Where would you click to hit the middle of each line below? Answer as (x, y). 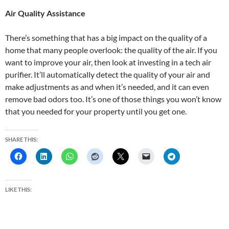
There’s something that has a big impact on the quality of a (106, 38)
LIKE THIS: (18, 190)
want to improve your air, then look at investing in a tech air (108, 62)
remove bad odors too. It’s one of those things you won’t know (113, 99)
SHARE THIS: (21, 140)
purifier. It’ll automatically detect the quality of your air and (108, 75)
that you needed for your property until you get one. (96, 111)
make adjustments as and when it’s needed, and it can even (107, 87)
